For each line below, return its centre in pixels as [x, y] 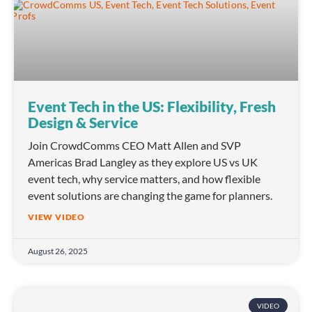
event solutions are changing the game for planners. [150, 196]
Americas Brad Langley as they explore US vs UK [143, 162]
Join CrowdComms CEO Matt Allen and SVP [134, 146]
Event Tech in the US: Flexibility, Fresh [152, 107]
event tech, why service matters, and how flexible [144, 179]
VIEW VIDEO [56, 217]
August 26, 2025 [58, 251]
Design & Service [83, 123]
